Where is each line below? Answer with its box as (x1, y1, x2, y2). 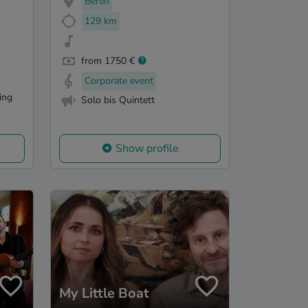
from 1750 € (81, 54, 135, 67)
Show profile (115, 141, 179, 157)
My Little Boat (59, 283, 149, 302)
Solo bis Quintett (81, 93, 155, 107)
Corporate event (85, 74, 153, 87)
